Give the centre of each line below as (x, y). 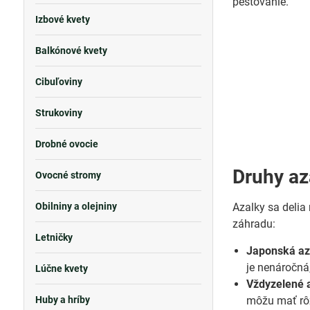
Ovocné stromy (68, 175)
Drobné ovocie (66, 144)
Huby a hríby (62, 300)
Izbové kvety (62, 19)
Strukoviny (58, 113)
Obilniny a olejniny (76, 206)
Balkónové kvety (71, 51)
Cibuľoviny (58, 82)
